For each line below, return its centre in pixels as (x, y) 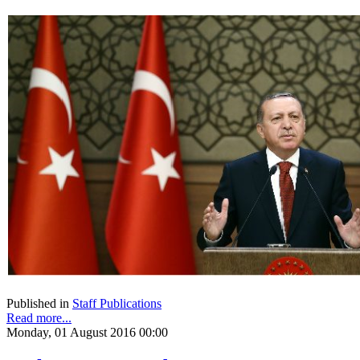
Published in (38, 303)
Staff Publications (117, 303)
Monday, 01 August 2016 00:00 (87, 332)
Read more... (39, 317)
